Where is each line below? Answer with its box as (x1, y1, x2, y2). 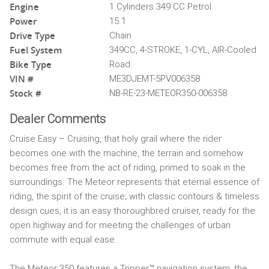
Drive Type (10, 29, 55, 41)
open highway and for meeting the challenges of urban (10, 219, 231, 231)
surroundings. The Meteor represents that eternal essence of (10, 176, 259, 187)
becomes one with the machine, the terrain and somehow (10, 147, 243, 159)
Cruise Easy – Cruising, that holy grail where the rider (10, 133, 222, 144)
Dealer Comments (10, 111, 106, 126)
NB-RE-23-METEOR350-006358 (109, 87, 228, 98)
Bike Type (10, 58, 52, 70)
